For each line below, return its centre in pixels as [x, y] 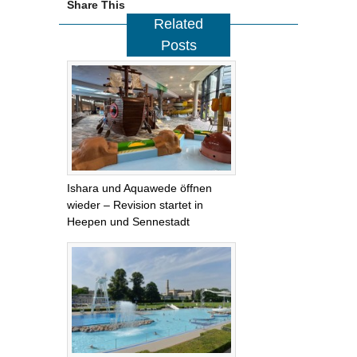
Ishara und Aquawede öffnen [139, 188]
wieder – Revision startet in [135, 205]
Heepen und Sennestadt [128, 222]
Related [178, 24]
